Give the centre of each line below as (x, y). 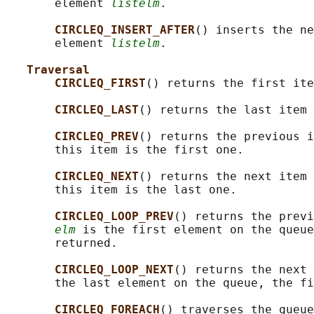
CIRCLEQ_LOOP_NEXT (114, 270)
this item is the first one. (125, 150)
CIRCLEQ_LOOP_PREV (114, 217)
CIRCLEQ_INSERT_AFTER (125, 30)
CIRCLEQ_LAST (97, 110)
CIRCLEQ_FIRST (100, 83)
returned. (62, 243)
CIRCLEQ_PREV (97, 137)
